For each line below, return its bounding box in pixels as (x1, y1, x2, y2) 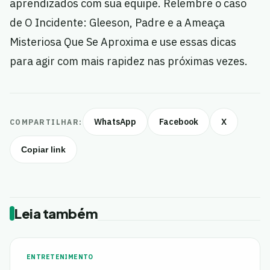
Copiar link (21, 145, 66, 155)
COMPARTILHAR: (10, 117, 83, 127)
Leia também (14, 205, 98, 222)
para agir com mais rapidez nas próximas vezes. (10, 54, 248, 69)
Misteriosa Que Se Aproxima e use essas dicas (10, 35, 236, 49)
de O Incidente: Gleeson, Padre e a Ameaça (10, 16, 225, 30)
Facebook (159, 116, 198, 128)
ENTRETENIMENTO (27, 253, 93, 262)
